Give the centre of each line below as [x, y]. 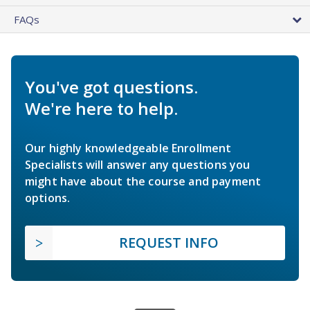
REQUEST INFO [169, 243]
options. [48, 198]
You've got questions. [111, 87]
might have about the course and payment [143, 182]
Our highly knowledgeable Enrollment [128, 148]
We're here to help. [101, 109]
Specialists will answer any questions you [138, 165]
